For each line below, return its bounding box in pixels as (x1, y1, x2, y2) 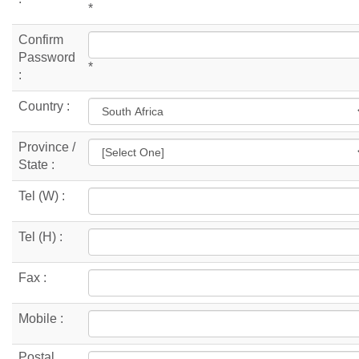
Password (18, 50, 75, 64)
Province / (18, 139, 75, 154)
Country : (18, 99, 70, 113)
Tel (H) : (18, 229, 63, 244)
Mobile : (18, 311, 63, 325)
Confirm (18, 32, 63, 46)
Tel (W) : (18, 188, 65, 203)
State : (18, 157, 54, 171)
